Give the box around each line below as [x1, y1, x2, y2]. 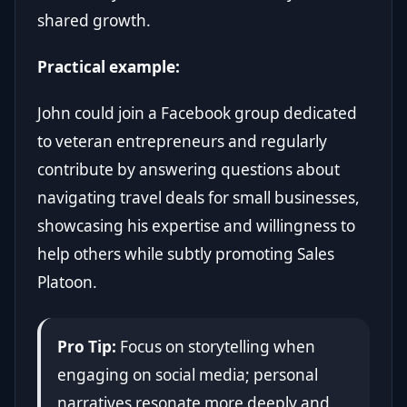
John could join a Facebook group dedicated [37, 102, 357, 124]
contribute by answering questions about [37, 158, 340, 180]
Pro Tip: [56, 335, 116, 357]
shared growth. [37, 9, 151, 31]
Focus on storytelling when [115, 335, 315, 357]
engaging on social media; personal [56, 363, 318, 385]
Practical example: [37, 55, 180, 77]
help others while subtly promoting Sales [37, 243, 334, 264]
